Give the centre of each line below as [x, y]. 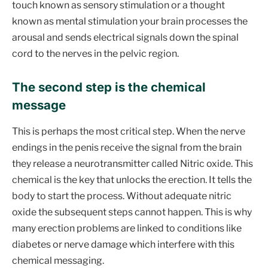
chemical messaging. [58, 261]
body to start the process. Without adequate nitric [122, 196]
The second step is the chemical [109, 87]
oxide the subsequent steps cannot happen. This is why [132, 212]
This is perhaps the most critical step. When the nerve [129, 132]
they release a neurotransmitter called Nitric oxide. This [133, 164]
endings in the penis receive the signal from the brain [127, 148]
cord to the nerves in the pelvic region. [95, 54]
